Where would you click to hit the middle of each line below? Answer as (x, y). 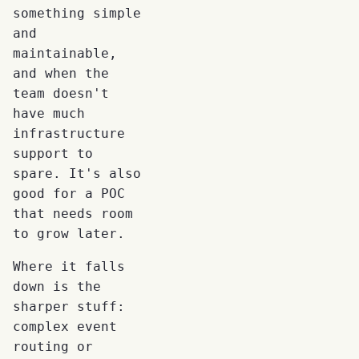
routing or (53, 346)
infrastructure (69, 133)
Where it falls (69, 266)
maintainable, (65, 53)
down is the (57, 286)
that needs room (73, 213)
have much (49, 113)
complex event (65, 326)
